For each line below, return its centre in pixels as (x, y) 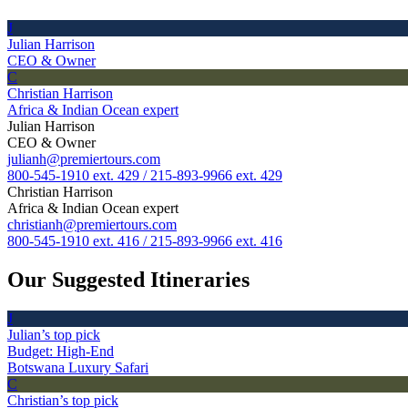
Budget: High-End (61, 351)
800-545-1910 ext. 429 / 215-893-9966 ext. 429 (145, 176)
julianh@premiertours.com (84, 159)
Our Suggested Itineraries (128, 280)
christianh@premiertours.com (92, 225)
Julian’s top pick (54, 334)
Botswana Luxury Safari (78, 367)
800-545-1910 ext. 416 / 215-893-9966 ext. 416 (145, 241)
